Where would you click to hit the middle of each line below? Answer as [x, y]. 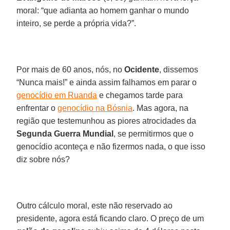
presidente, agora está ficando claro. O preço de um [110, 218]
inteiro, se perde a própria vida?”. [76, 23]
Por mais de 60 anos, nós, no [71, 69]
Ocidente [142, 69]
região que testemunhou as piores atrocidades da [107, 121]
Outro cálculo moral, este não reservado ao [95, 205]
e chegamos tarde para [140, 95]
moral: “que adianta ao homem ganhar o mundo [103, 10]
